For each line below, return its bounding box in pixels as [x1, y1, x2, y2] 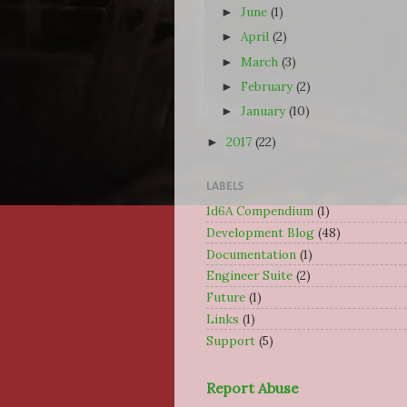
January [241, 102, 290, 119]
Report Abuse [206, 379, 299, 397]
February [241, 77, 297, 94]
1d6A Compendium [206, 203, 313, 220]
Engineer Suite [206, 267, 293, 284]
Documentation [206, 245, 296, 263]
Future [206, 289, 245, 306]
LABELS [206, 181, 243, 193]
